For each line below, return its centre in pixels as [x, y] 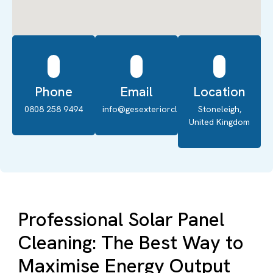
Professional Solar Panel [121, 220]
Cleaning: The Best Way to [131, 243]
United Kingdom [219, 122]
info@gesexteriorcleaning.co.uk [164, 109]
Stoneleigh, [219, 109]
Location [219, 92]
